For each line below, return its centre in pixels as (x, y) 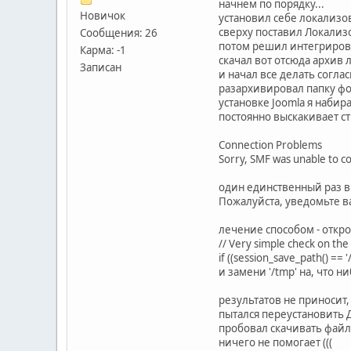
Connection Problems (270, 145)
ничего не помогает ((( (275, 342)
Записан (101, 67)
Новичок (103, 15)
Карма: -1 (103, 50)
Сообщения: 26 (119, 33)
